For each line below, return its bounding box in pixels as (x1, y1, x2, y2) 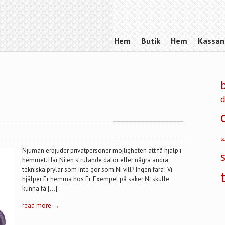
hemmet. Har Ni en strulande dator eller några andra (22, 156, 168, 164)
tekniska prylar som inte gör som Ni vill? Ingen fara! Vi (22, 165, 172, 174)
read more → (22, 201, 59, 210)
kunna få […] (22, 184, 57, 193)
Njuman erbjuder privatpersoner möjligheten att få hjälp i (22, 146, 181, 155)
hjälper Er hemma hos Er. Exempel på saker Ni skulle (22, 175, 169, 183)
